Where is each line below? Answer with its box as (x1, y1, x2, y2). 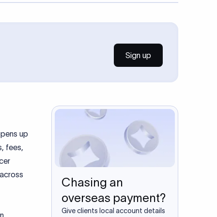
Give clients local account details (61, 207, 165, 215)
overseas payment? (61, 191, 166, 204)
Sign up (125, 51, 151, 60)
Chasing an (61, 176, 123, 189)
